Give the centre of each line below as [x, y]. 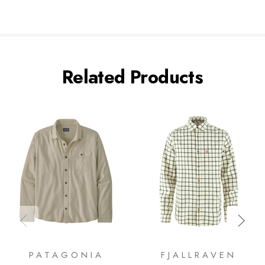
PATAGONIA [66, 255]
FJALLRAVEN [199, 255]
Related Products [132, 77]
